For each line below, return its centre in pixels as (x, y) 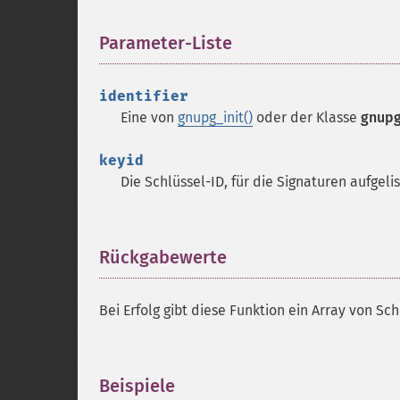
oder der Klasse (307, 117)
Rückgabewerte (163, 257)
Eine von (149, 117)
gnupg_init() (215, 117)
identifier (144, 96)
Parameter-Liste (166, 43)
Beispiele (137, 386)
